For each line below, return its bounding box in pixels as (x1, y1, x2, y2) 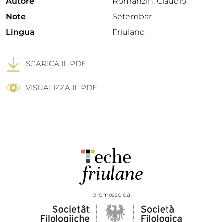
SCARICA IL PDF (26, 58, 86, 68)
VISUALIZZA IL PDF (26, 83, 97, 93)
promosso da (92, 191, 130, 199)
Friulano (112, 27, 145, 37)
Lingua (6, 27, 35, 37)
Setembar (112, 12, 152, 21)
